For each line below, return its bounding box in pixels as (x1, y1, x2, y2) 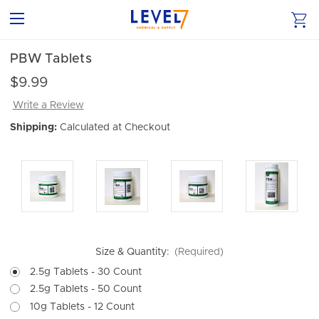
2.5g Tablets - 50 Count (30, 284, 142, 295)
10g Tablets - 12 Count (30, 301, 135, 312)
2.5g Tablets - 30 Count (30, 266, 142, 277)
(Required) (174, 246, 224, 257)
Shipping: (10, 122, 57, 133)
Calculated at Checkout (59, 122, 170, 133)
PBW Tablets (10, 53, 92, 66)
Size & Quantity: (95, 246, 172, 257)
